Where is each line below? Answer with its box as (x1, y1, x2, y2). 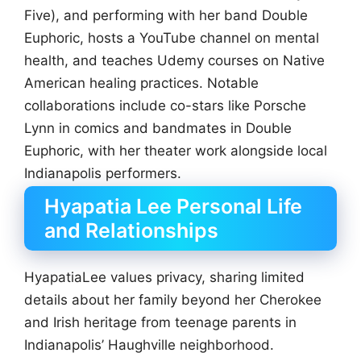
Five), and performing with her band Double (24, 7, 308, 24)
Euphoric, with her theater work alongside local (24, 143, 327, 160)
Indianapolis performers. (24, 165, 181, 182)
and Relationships (44, 218, 218, 243)
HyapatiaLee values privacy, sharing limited (24, 269, 305, 286)
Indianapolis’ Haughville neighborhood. (24, 337, 274, 354)
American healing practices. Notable (24, 75, 259, 92)
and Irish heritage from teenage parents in (24, 314, 297, 331)
